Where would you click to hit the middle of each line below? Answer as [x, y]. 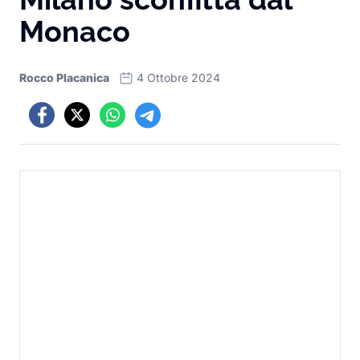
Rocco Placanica [64, 78]
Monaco [75, 31]
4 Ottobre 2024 [178, 78]
